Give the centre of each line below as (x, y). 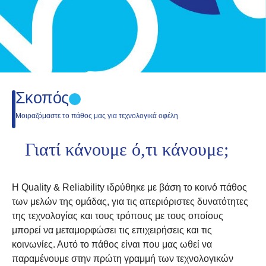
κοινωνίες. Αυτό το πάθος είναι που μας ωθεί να (112, 244)
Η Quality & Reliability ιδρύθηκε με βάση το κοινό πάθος (129, 187)
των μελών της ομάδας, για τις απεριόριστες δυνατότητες (130, 202)
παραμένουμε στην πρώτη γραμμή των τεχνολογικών (123, 259)
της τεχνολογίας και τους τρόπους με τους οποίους (118, 216)
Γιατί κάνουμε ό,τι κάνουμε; (127, 149)
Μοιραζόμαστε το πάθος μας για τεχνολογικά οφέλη (97, 116)
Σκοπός (42, 98)
